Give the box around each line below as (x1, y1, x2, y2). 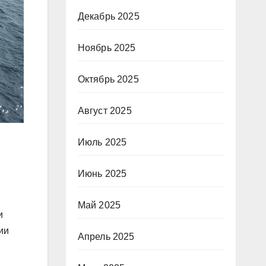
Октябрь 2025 (77, 74, 139, 84)
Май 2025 (77, 200, 121, 210)
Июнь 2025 (77, 169, 127, 179)
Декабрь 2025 (77, 11, 140, 21)
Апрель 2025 (77, 232, 135, 242)
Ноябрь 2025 (77, 43, 136, 53)
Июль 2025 (77, 137, 127, 147)
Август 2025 (77, 106, 132, 116)
